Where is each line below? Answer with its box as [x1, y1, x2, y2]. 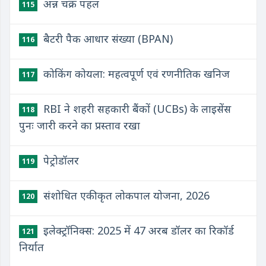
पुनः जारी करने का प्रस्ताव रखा [19, 118, 140, 132]
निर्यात [19, 240, 44, 254]
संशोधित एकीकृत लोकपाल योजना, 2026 [40, 188, 210, 202]
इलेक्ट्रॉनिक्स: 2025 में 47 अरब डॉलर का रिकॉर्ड [40, 223, 234, 237]
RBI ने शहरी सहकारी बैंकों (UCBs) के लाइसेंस [40, 102, 231, 116]
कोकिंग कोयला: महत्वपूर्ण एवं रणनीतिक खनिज [40, 66, 230, 81]
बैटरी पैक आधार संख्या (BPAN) [40, 31, 173, 46]
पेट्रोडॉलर [40, 153, 79, 167]
